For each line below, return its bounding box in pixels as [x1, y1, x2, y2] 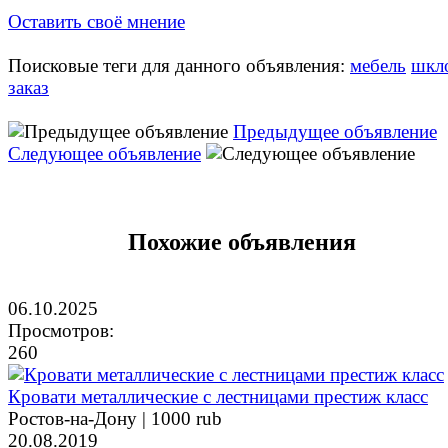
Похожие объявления [128, 228, 356, 255]
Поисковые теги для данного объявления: [8, 54, 350, 76]
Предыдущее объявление [233, 120, 437, 142]
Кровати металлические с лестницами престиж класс [8, 385, 428, 407]
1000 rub [151, 407, 222, 429]
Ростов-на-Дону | [8, 407, 151, 429]
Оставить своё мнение [8, 10, 185, 32]
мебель [350, 54, 406, 76]
